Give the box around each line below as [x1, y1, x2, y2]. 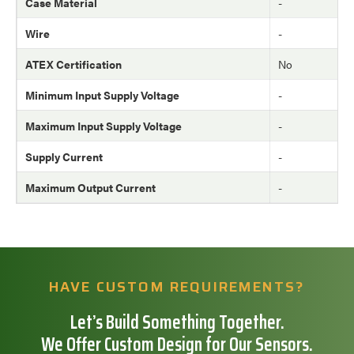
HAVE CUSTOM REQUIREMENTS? [49, 276, 305, 298]
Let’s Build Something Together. [70, 307, 284, 337]
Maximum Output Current [25, 179, 156, 195]
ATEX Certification [25, 56, 122, 72]
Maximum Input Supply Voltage [25, 118, 182, 134]
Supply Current [25, 149, 103, 164]
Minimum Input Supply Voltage [25, 87, 179, 103]
